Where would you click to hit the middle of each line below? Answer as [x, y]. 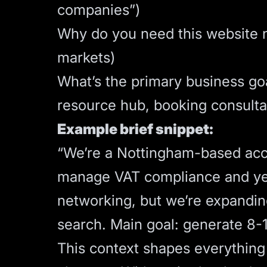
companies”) [99, 10]
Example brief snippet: [135, 129]
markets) [86, 58]
